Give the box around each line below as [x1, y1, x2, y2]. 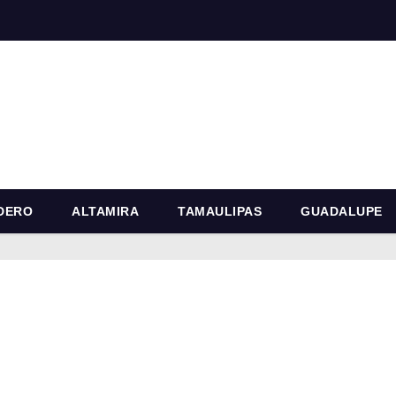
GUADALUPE [301, 203, 383, 218]
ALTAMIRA [72, 203, 139, 218]
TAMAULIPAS [178, 203, 262, 218]
